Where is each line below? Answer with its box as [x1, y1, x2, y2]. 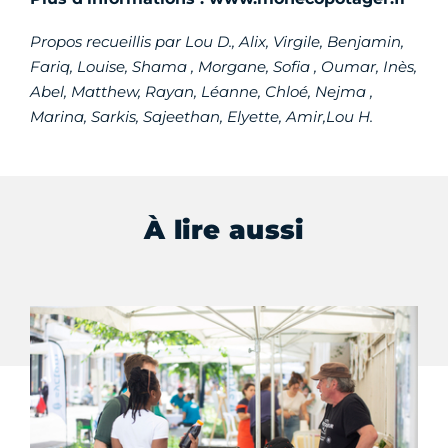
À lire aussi [144, 213, 304, 246]
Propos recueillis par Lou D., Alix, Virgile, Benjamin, [30, 32, 404, 51]
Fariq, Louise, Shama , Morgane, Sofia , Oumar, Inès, [30, 57, 417, 76]
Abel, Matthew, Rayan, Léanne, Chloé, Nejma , [30, 82, 373, 101]
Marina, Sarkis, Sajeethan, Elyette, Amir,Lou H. [30, 107, 373, 126]
